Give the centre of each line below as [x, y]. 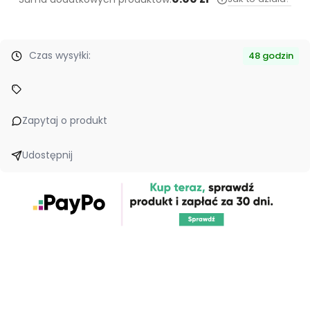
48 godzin [271, 55]
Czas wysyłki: [60, 56]
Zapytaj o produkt [65, 121]
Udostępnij [47, 155]
